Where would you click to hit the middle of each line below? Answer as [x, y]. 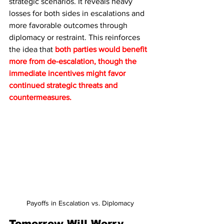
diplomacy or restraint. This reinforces [75, 37]
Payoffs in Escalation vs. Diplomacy [80, 203]
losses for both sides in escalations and [78, 13]
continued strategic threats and [64, 85]
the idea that [32, 49]
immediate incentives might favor [68, 73]
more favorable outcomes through [69, 25]
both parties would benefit [102, 49]
